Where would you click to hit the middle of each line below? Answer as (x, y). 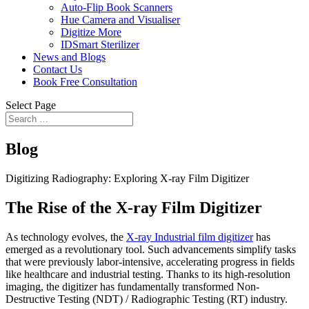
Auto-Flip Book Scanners (117, 7)
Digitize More (91, 32)
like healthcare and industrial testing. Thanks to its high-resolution (148, 274)
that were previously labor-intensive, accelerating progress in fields (150, 261)
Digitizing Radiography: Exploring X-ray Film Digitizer (127, 178)
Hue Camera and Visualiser (120, 20)
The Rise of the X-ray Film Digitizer (134, 207)
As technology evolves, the (66, 237)
